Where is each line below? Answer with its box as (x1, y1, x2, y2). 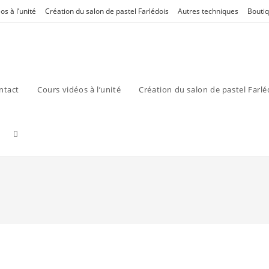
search (13, 216, 40, 228)
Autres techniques (178, 6, 238, 16)
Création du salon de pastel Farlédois (45, 6, 169, 16)
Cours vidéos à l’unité (37, 84, 121, 95)
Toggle (13, 127, 39, 139)
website (13, 172, 44, 183)
